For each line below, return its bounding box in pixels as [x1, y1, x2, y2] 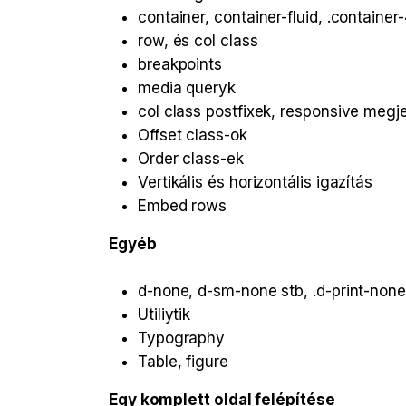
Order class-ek [138, 150, 244, 169]
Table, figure [138, 353, 228, 372]
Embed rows [138, 197, 227, 216]
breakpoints [138, 55, 223, 74]
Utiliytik [138, 305, 191, 324]
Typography [138, 329, 226, 348]
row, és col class [138, 32, 258, 51]
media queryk [138, 79, 236, 98]
